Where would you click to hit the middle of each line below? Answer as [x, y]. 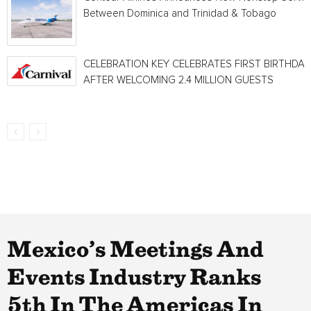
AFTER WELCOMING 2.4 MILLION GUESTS [178, 80]
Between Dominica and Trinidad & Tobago [180, 14]
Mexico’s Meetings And [135, 251]
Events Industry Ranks [134, 278]
